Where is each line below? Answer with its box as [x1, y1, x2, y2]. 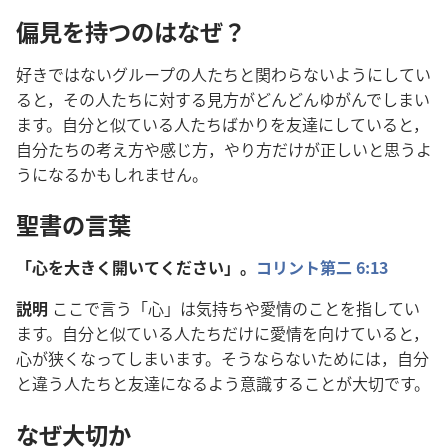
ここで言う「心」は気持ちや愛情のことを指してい [52, 296, 420, 321]
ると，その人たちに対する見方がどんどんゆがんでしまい [16, 87, 430, 112]
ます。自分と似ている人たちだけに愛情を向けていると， [16, 321, 429, 346]
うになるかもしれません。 [16, 162, 208, 187]
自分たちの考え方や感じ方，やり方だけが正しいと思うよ [16, 137, 432, 162]
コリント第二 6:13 [256, 255, 388, 280]
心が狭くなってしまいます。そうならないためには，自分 [16, 346, 429, 371]
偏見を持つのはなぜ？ [16, 14, 246, 49]
